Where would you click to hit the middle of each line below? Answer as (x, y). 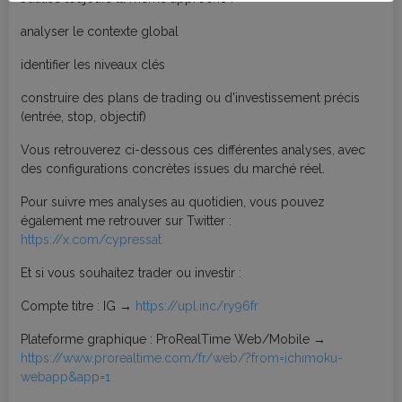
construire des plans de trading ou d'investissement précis (190, 97)
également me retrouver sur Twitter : (126, 220)
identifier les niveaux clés (93, 64)
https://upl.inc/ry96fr (197, 306)
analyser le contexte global (100, 31)
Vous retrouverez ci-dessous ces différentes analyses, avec (193, 149)
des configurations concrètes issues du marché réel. (173, 168)
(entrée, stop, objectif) (83, 116)
